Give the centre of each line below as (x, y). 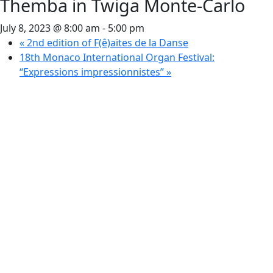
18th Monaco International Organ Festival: (117, 57)
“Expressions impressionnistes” (93, 72)
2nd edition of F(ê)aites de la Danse (106, 43)
